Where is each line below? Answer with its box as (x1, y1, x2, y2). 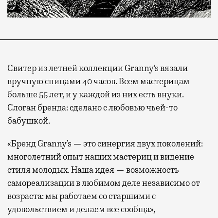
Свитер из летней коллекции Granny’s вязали (7, 63, 188, 74)
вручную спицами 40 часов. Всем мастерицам (7, 76, 190, 87)
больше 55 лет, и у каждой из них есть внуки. (7, 89, 184, 100)
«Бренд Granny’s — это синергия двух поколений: (7, 138, 203, 149)
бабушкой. (7, 115, 50, 127)
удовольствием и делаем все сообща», (7, 204, 155, 215)
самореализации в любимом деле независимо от (7, 178, 200, 189)
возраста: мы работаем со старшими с (7, 191, 156, 202)
